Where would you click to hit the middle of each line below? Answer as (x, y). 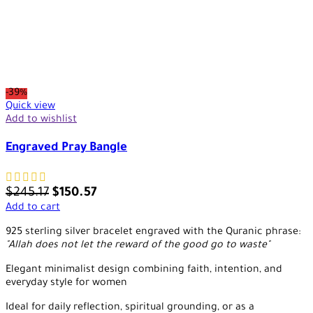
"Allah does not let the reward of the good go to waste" (138, 246)
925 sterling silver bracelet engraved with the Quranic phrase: (153, 232)
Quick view (30, 107)
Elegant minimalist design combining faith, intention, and (144, 270)
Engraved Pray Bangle (66, 148)
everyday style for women (66, 283)
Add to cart (33, 208)
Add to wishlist (41, 120)
